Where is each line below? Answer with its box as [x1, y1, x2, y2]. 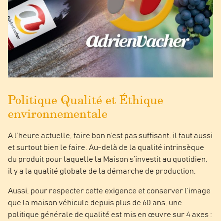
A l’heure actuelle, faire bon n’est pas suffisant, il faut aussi [8, 132, 213, 140]
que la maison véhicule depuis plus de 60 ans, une [8, 199, 182, 207]
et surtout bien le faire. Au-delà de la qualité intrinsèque [8, 144, 204, 152]
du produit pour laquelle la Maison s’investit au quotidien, [8, 155, 208, 164]
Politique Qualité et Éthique [8, 92, 163, 109]
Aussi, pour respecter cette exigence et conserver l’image [8, 187, 211, 195]
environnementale [8, 106, 108, 122]
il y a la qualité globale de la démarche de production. [8, 167, 196, 176]
